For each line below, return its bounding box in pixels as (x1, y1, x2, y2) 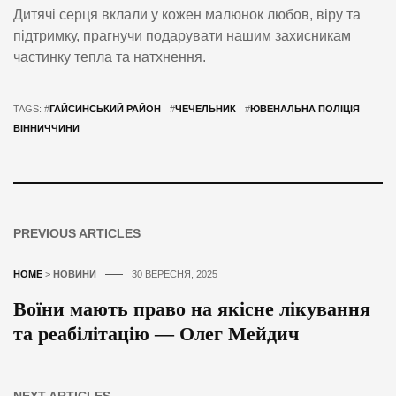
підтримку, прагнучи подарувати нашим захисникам (13, 27, 351, 43)
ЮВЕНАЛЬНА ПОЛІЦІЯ (250, 103, 360, 114)
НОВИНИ (53, 268, 96, 279)
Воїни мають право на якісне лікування (13, 297, 370, 320)
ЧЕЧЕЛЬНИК (175, 103, 236, 114)
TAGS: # (13, 103, 49, 114)
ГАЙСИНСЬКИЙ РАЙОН (49, 103, 161, 114)
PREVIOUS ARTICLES (13, 225, 141, 240)
